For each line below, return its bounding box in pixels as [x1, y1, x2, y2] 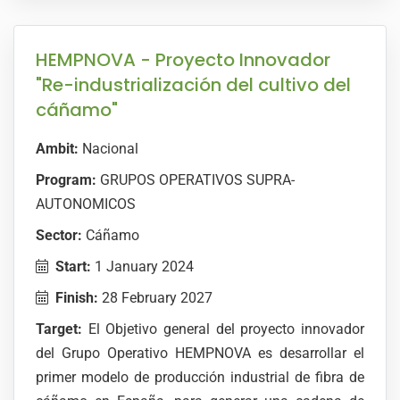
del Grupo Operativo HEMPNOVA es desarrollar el [36, 345, 364, 362]
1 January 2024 [91, 258, 194, 275]
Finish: [55, 289, 98, 306]
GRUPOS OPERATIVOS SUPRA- [96, 171, 295, 188]
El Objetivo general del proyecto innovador [82, 321, 364, 337]
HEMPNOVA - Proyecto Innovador [36, 47, 330, 72]
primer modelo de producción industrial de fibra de [36, 369, 364, 386]
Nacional [79, 140, 138, 157]
